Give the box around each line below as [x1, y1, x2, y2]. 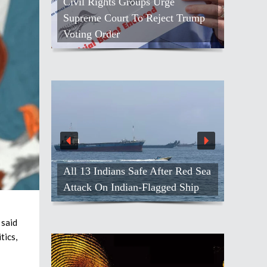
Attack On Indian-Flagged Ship [63, 181, 199, 193]
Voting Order [63, 28, 120, 40]
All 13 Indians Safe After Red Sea [63, 164, 211, 177]
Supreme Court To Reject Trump [63, 12, 205, 24]
